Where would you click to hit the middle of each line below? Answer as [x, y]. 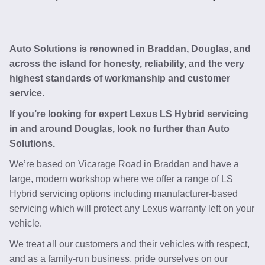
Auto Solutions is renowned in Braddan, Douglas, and [130, 49]
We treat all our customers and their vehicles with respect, [130, 244]
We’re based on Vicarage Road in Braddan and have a [124, 164]
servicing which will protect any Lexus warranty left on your [132, 209]
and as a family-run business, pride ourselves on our [119, 259]
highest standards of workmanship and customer [120, 78]
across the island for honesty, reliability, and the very [127, 64]
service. [27, 93]
